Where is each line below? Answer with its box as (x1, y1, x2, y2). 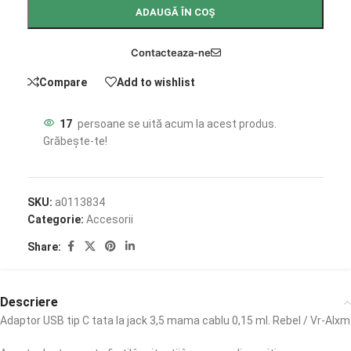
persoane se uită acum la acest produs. (78, 118, 277, 130)
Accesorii (86, 213, 133, 226)
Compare (39, 75, 87, 89)
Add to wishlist (117, 75, 195, 89)
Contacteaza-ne (130, 46, 211, 59)
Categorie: (27, 213, 84, 226)
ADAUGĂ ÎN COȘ (136, 6, 215, 18)
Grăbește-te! (43, 135, 107, 147)
